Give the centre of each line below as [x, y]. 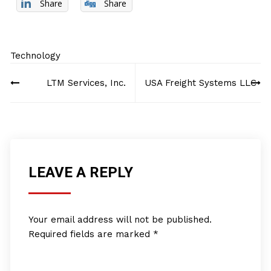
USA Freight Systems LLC [200, 83]
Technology [36, 56]
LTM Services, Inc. [86, 83]
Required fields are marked [91, 234]
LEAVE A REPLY [81, 172]
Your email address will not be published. [120, 220]
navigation [44, 91]
